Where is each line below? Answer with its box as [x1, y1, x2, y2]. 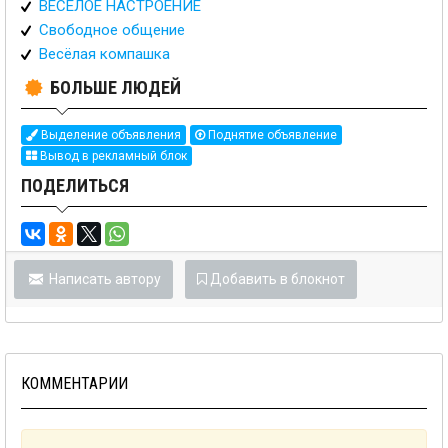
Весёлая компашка [39, 45, 170, 63]
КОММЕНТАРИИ [21, 374, 128, 394]
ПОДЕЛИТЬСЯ [21, 175, 129, 197]
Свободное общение [39, 21, 185, 39]
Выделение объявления [38, 128, 181, 143]
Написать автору [45, 271, 161, 288]
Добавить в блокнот [209, 271, 345, 288]
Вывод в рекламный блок [37, 149, 187, 164]
